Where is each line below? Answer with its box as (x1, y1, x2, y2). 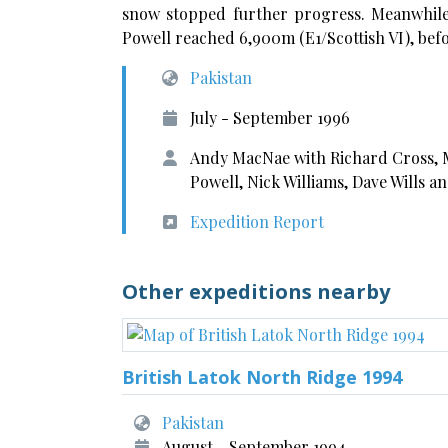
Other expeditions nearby (122, 278, 390, 305)
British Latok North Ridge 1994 (122, 365, 402, 389)
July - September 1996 (190, 107, 350, 128)
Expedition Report (190, 211, 324, 232)
